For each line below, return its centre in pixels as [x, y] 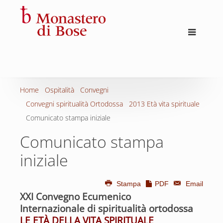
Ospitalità [59, 90]
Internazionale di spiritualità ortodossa [107, 209]
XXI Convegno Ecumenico [75, 197]
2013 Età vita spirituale [164, 104]
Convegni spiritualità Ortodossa [74, 104]
